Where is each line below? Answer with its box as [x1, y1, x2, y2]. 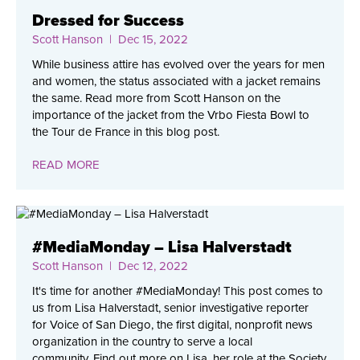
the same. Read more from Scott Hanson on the [32, 91, 280, 106]
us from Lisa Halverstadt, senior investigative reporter [32, 301, 309, 316]
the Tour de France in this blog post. [32, 125, 219, 140]
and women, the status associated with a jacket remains [32, 74, 321, 89]
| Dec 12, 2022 [103, 259, 188, 274]
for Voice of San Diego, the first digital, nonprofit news [32, 317, 313, 333]
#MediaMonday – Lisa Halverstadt [32, 238, 292, 258]
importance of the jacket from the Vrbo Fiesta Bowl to [32, 108, 309, 123]
